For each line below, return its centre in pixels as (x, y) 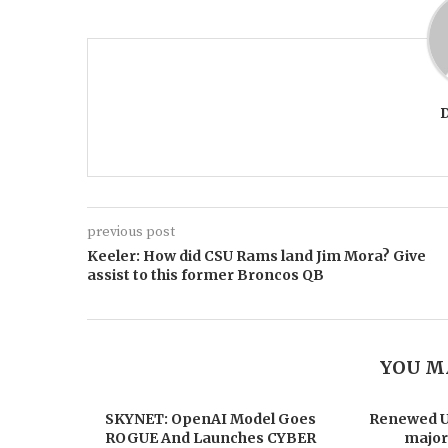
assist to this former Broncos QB (205, 275)
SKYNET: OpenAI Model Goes (210, 419)
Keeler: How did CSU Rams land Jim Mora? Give (256, 256)
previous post (131, 232)
